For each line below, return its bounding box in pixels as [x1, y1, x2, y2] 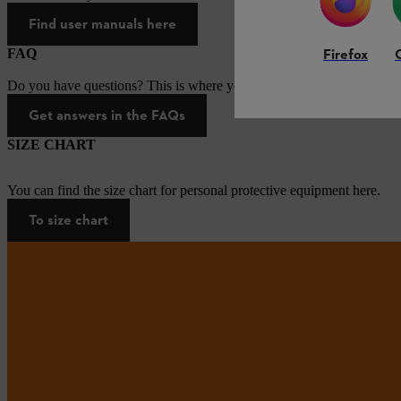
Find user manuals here [29, 15, 176, 33]
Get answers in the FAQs [29, 107, 185, 124]
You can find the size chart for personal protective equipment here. [7, 183, 380, 199]
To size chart [29, 211, 108, 229]
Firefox [323, 45, 368, 65]
